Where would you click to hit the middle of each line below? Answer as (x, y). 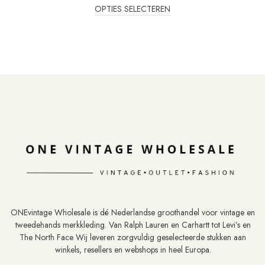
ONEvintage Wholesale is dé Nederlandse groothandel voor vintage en (133, 213)
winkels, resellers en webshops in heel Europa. (133, 250)
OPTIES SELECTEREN (132, 9)
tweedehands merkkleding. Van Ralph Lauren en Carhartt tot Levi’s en (133, 225)
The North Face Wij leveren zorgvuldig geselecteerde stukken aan (133, 237)
